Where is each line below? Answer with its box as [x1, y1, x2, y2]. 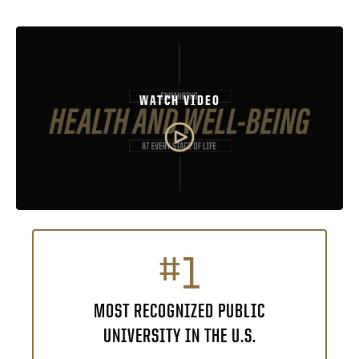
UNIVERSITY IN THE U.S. [103, 324, 256, 345]
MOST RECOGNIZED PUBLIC [94, 299, 265, 321]
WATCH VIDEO [139, 92, 220, 109]
